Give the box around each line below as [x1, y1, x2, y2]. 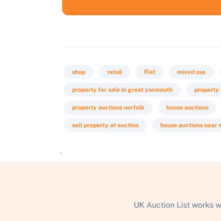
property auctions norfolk [72, 104, 145, 111]
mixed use [177, 69, 206, 75]
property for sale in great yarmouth [72, 86, 173, 93]
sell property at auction [72, 122, 139, 129]
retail [107, 69, 122, 75]
